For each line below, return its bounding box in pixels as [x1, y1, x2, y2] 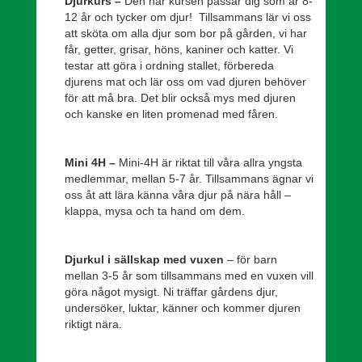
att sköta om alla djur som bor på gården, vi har [65, 27, 307, 40]
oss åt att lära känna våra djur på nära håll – [65, 188, 291, 201]
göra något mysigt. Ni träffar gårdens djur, [65, 285, 278, 298]
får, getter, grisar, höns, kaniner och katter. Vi [65, 43, 293, 56]
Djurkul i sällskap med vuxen [65, 253, 224, 266]
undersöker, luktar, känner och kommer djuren [65, 301, 301, 314]
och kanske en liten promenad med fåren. [65, 107, 284, 120]
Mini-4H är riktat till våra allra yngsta [119, 156, 302, 169]
